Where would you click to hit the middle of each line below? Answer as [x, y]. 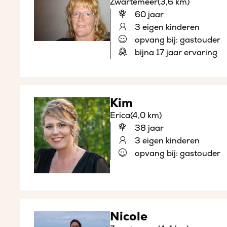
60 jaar [148, 15]
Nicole [128, 217]
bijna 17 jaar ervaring [175, 53]
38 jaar [148, 128]
